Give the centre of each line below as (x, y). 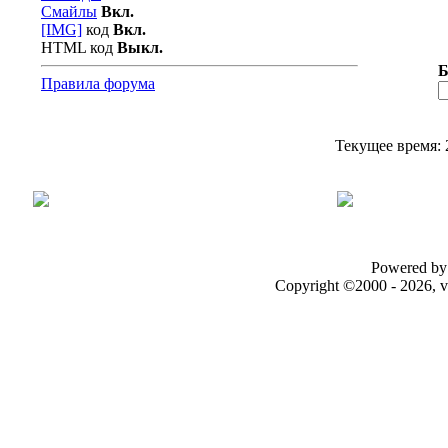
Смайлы (69, 11)
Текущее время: (389, 145)
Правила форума (98, 83)
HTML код (79, 47)
